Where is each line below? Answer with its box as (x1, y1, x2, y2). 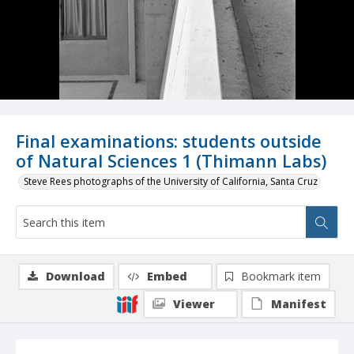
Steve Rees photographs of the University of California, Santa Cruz (24, 175, 318, 189)
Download (46, 269, 105, 284)
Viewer (173, 296, 215, 312)
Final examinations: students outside (16, 130, 322, 153)
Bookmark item (241, 269, 321, 284)
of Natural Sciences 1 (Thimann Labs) (16, 149, 326, 173)
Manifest (271, 296, 326, 312)
